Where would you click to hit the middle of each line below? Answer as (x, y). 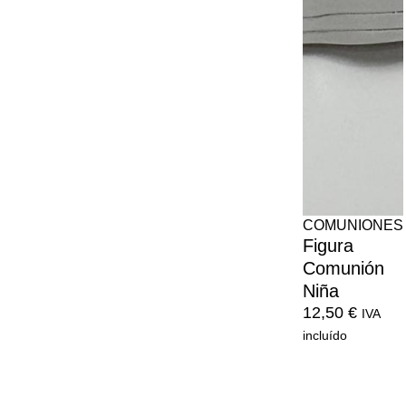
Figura (328, 246)
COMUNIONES (353, 225)
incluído (325, 336)
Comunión (343, 269)
